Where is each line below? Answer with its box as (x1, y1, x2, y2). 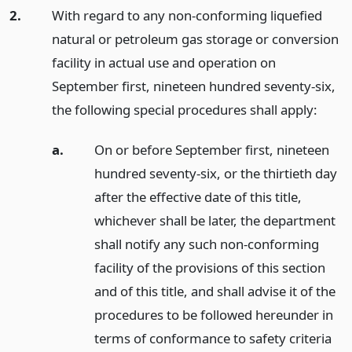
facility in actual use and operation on (51, 53, 276, 72)
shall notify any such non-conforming (93, 234, 319, 253)
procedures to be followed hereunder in (93, 305, 333, 324)
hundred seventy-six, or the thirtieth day (93, 163, 337, 182)
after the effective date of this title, (93, 187, 302, 206)
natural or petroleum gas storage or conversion (51, 30, 339, 49)
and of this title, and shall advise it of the (93, 281, 335, 300)
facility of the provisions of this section (93, 258, 325, 277)
